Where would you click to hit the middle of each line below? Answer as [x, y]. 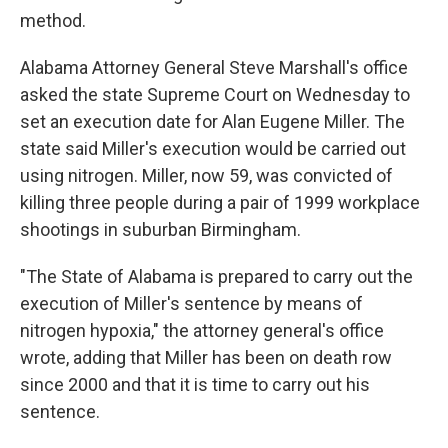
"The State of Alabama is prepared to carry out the [216, 276]
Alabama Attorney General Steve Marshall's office [214, 67]
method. [53, 20]
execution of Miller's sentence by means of [191, 303]
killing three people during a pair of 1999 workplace [220, 202]
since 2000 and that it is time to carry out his [195, 384]
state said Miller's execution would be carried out [213, 148]
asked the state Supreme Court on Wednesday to [215, 94]
